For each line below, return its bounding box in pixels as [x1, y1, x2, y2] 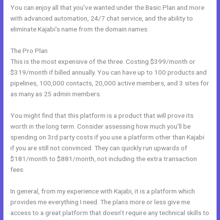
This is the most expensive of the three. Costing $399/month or [10, 57, 196, 65]
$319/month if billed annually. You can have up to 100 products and [10, 68, 207, 76]
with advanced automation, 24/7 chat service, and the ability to [10, 14, 193, 22]
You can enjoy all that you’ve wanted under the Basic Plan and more [10, 3, 205, 11]
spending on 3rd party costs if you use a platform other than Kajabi [10, 133, 205, 141]
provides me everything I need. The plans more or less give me [10, 197, 191, 206]
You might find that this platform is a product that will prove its [10, 111, 194, 119]
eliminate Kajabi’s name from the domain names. [10, 25, 149, 33]
